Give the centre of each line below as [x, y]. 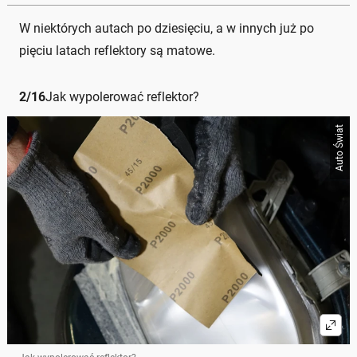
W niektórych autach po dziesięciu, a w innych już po [167, 28]
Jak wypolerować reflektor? [122, 96]
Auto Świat [339, 147]
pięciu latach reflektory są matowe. [117, 50]
